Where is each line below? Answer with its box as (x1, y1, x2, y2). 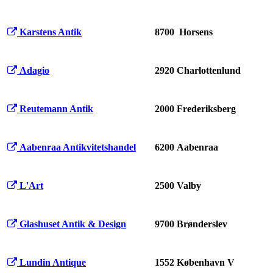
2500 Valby (155, 180, 201, 191)
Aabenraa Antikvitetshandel (19, 142, 136, 153)
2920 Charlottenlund (155, 65, 241, 76)
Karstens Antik (19, 27, 82, 38)
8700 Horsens (155, 27, 213, 38)
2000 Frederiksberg (155, 104, 236, 115)
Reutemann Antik (19, 104, 93, 115)
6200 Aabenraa (155, 142, 218, 153)
